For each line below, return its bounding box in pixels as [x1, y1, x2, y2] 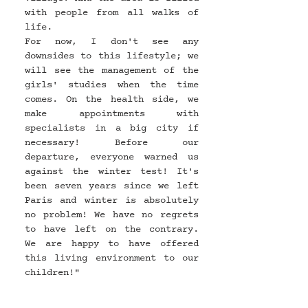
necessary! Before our [25, 136, 199, 150]
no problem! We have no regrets [25, 208, 199, 222]
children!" [25, 266, 80, 280]
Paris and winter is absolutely [25, 194, 199, 208]
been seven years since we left [25, 179, 199, 193]
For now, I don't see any [25, 35, 199, 49]
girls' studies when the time [25, 78, 199, 92]
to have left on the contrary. [25, 223, 199, 236]
